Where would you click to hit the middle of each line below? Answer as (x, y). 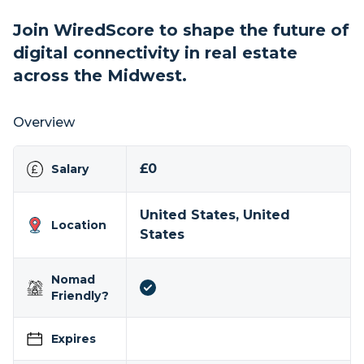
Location (79, 225)
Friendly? (80, 296)
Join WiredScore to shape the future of (181, 30)
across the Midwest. (100, 76)
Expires (74, 339)
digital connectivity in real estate (155, 53)
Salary (70, 169)
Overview (44, 122)
